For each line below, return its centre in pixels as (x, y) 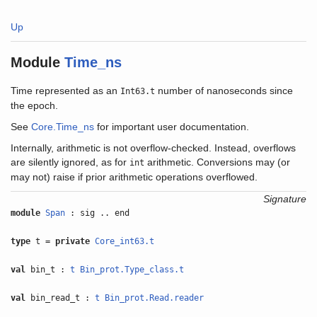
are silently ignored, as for (70, 162)
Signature (284, 199)
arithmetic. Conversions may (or (218, 162)
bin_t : (48, 270)
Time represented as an (66, 91)
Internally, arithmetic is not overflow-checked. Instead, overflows (154, 148)
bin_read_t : (60, 298)
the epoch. (35, 105)
